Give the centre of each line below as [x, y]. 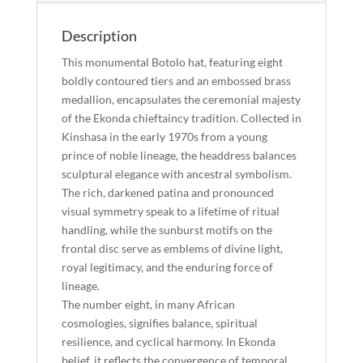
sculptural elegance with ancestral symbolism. [176, 174]
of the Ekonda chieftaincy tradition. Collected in [181, 118]
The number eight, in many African [148, 304]
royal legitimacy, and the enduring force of [167, 267]
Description [99, 36]
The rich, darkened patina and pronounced [167, 192]
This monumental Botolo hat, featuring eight [172, 62]
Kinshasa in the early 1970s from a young [164, 137]
